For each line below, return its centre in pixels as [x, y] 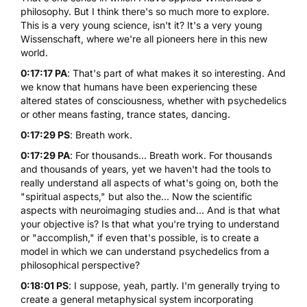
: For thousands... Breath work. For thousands [171, 155]
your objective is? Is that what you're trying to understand [150, 223]
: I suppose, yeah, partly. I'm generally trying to [174, 285]
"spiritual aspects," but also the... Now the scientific [136, 196]
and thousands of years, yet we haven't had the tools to [146, 169]
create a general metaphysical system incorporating [137, 299]
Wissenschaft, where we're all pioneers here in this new [144, 38]
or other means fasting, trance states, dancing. [125, 114]
